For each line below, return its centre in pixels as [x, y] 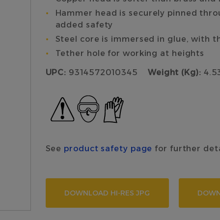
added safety [84, 25]
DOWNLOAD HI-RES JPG [107, 193]
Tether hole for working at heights [130, 53]
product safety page [108, 149]
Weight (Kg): [174, 72]
